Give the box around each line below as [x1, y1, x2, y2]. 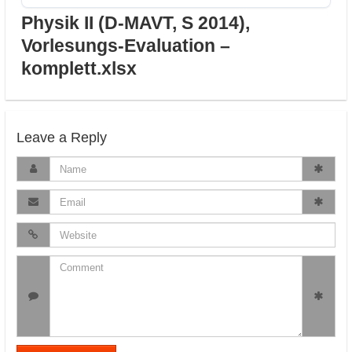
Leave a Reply [16, 130, 107, 145]
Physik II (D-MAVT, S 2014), [21, 13, 250, 33]
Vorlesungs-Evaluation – [21, 36, 230, 56]
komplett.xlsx [21, 59, 137, 79]
